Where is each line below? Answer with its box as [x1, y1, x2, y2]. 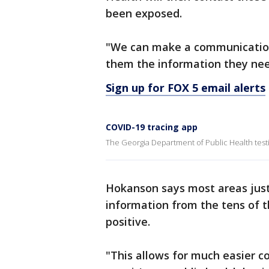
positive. [106, 214, 150, 229]
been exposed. [106, 6, 182, 20]
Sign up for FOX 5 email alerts [106, 80, 265, 95]
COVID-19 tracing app [106, 121, 198, 133]
